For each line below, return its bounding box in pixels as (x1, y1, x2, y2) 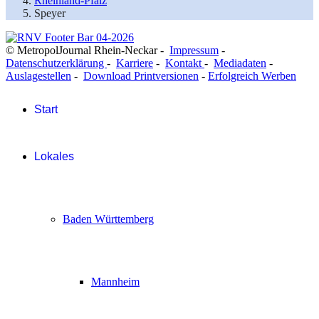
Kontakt (165, 56, 204, 69)
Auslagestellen (6, 69, 71, 82)
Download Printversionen (83, 69, 199, 82)
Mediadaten (214, 56, 266, 69)
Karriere (116, 56, 153, 69)
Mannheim (91, 275, 140, 288)
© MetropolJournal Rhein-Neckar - (6, 43, 169, 56)
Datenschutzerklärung (6, 56, 107, 69)
